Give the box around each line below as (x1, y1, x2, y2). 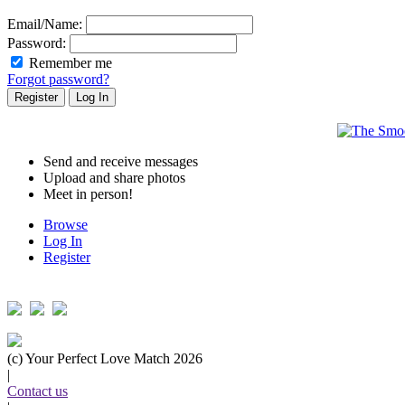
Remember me (29, 55, 112, 71)
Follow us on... (7, 280, 93, 297)
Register (43, 250, 90, 266)
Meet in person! (43, 186, 133, 202)
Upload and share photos (43, 170, 185, 186)
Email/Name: (7, 16, 82, 33)
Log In (43, 233, 82, 250)
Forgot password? (7, 71, 109, 88)
